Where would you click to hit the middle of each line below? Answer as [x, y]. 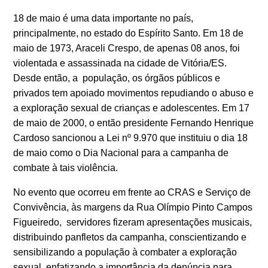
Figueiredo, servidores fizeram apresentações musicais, [133, 222]
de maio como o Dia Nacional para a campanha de [121, 153]
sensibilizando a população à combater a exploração [125, 252]
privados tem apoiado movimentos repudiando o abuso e [134, 93]
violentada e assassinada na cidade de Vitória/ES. [120, 63]
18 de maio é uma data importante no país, [103, 18]
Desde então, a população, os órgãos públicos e [117, 78]
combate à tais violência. [66, 168]
